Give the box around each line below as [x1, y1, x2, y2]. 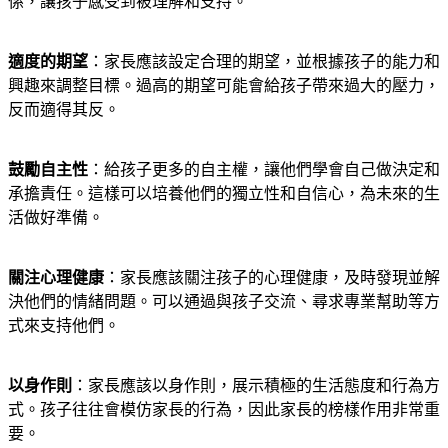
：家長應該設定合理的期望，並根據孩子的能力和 [88, 52, 440, 70]
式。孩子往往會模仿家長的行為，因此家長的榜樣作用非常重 [8, 400, 440, 418]
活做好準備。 [8, 208, 104, 226]
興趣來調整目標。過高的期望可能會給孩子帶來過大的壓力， [8, 76, 440, 94]
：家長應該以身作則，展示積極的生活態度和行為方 [72, 376, 440, 394]
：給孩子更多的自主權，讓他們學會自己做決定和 [88, 160, 440, 178]
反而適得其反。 [8, 100, 120, 118]
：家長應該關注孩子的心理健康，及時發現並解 [104, 268, 440, 286]
